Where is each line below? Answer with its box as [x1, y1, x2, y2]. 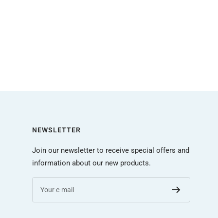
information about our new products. [32, 158, 151, 167]
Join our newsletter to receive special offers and [32, 145, 189, 155]
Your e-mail [40, 185, 74, 194]
